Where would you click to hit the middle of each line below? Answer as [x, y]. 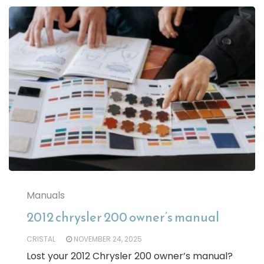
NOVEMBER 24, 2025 [108, 239]
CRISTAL [41, 239]
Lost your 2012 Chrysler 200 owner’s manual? [130, 256]
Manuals [46, 195]
